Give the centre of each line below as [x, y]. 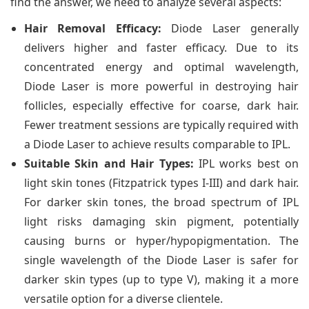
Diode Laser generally [230, 28]
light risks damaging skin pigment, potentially [161, 221]
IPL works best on [246, 163]
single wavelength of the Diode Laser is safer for [161, 260]
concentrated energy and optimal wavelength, [161, 67]
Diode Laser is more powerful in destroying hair [161, 86]
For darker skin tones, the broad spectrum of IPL [161, 202]
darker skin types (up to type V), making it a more [161, 279]
